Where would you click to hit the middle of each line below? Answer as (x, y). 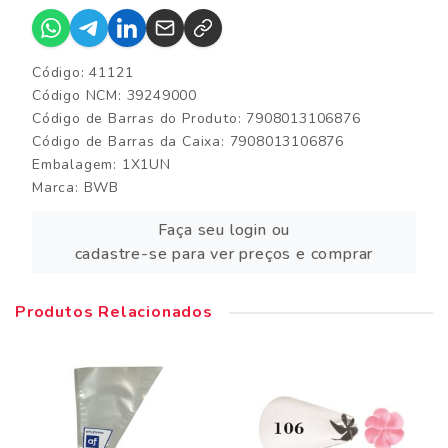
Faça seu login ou (224, 230)
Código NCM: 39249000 (114, 95)
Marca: (58, 187)
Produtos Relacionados (114, 312)
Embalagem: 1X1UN (101, 164)
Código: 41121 (83, 72)
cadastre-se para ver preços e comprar (224, 254)
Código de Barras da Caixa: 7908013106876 (188, 141)
